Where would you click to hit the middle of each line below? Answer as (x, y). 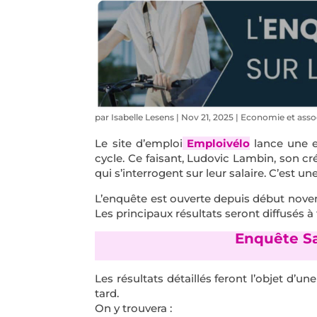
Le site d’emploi (139, 143)
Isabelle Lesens (143, 117)
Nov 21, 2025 (208, 117)
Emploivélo (218, 143)
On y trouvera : (134, 308)
